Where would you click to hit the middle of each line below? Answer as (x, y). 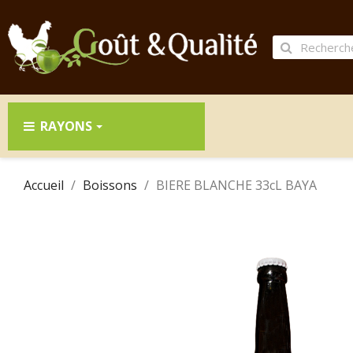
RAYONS (66, 126)
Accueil (44, 185)
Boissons (110, 185)
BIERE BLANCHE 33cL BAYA (236, 185)
